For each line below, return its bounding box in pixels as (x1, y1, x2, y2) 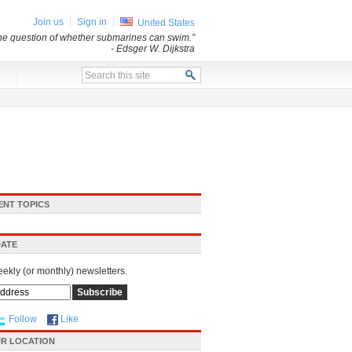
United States (137, 17, 195, 28)
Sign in (77, 16, 107, 27)
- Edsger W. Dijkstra (111, 43, 195, 54)
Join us (33, 16, 64, 27)
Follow (9, 313, 37, 324)
